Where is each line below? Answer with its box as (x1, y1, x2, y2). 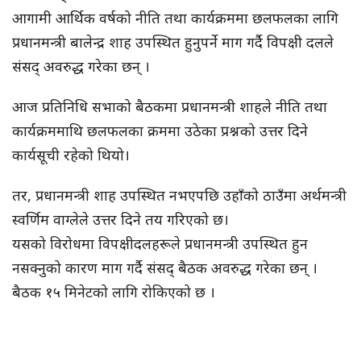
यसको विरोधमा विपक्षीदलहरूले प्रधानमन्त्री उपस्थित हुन (12, 234, 308, 254)
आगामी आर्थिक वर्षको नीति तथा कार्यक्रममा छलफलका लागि (12, 8, 338, 28)
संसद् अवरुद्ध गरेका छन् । (12, 56, 154, 77)
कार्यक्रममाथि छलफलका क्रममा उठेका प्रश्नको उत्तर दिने (12, 121, 308, 141)
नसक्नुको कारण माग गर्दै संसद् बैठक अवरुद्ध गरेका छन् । (12, 258, 322, 278)
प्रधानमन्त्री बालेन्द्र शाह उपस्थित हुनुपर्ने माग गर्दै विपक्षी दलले (12, 32, 334, 52)
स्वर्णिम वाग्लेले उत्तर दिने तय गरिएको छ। (12, 210, 233, 230)
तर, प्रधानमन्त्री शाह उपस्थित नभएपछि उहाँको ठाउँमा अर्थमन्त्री (12, 185, 346, 205)
